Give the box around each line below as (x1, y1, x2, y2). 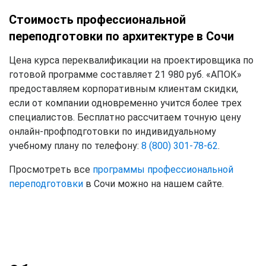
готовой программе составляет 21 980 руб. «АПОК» (9, 68, 242, 80)
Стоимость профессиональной (9, 12, 186, 27)
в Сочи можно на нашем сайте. (83, 178, 224, 189)
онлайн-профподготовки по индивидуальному (9, 125, 216, 137)
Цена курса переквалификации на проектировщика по (9, 54, 254, 66)
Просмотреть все (9, 163, 93, 175)
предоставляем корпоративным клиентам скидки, (9, 83, 238, 94)
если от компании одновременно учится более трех (9, 97, 242, 109)
